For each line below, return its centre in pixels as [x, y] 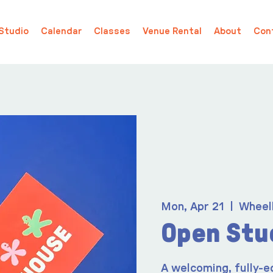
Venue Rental [172, 31]
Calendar [61, 31]
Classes [112, 31]
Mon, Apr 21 [193, 207]
